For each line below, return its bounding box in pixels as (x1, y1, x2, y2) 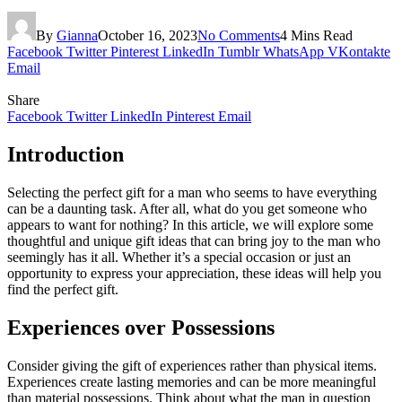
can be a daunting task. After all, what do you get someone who (7, 200, 367, 216)
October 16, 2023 (98, 27, 197, 43)
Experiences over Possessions (7, 315, 275, 339)
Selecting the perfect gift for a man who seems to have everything (7, 184, 377, 200)
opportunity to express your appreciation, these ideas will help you (7, 265, 381, 281)
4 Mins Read (280, 27, 353, 43)
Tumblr (218, 43, 259, 59)
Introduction (7, 142, 124, 166)
